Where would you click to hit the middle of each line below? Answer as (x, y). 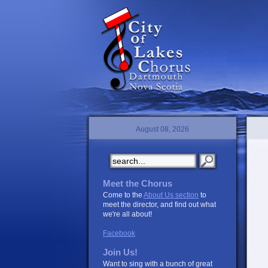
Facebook (119, 233)
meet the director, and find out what (159, 205)
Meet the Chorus (138, 184)
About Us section (171, 195)
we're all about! (127, 214)
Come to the (123, 195)
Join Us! (120, 252)
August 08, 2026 (162, 129)
